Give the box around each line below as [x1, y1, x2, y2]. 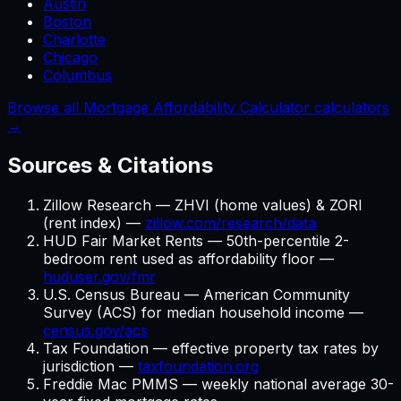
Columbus [43, 66, 112, 85]
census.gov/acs [43, 321, 148, 340]
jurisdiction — [43, 357, 138, 376]
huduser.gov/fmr [43, 268, 156, 286]
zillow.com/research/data [145, 214, 316, 233]
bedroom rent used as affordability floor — [43, 250, 334, 269]
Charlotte [43, 30, 106, 49]
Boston [43, 13, 91, 31]
